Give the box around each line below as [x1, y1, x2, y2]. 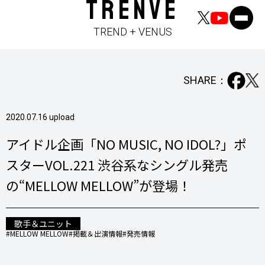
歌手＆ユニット [14, 217, 72, 230]
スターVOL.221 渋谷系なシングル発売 [6, 154, 228, 174]
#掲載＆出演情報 [69, 228, 122, 238]
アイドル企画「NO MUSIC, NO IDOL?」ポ [6, 134, 247, 153]
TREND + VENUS [93, 25, 172, 38]
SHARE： [183, 74, 228, 87]
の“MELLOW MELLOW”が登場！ [6, 175, 191, 195]
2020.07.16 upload [6, 112, 75, 122]
